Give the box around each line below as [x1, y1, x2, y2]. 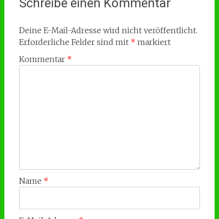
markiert [135, 37, 171, 47]
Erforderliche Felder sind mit [19, 37, 131, 47]
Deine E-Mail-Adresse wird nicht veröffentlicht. [19, 25, 197, 35]
